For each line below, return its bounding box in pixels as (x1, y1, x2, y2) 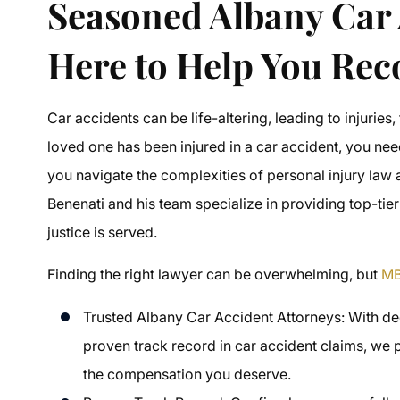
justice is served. (47, 222, 158, 241)
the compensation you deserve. (83, 364, 292, 383)
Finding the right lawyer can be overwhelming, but (47, 264, 382, 283)
